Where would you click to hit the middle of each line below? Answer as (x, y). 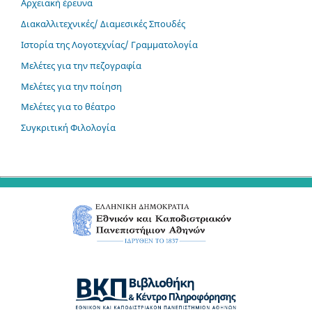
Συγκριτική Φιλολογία (68, 128)
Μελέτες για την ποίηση (71, 86)
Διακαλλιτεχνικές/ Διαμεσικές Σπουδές (103, 23)
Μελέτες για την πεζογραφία (81, 65)
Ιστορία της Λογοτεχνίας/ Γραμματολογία (109, 44)
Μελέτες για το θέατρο (68, 107)
